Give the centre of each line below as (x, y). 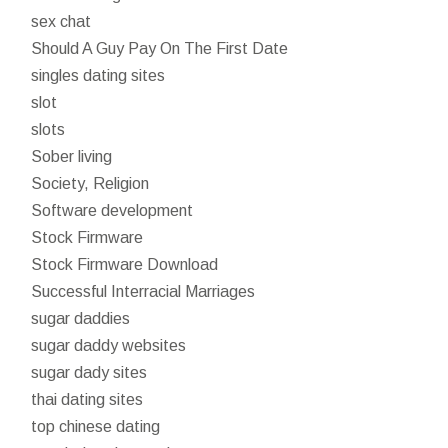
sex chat (61, 21)
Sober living (72, 156)
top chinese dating (96, 426)
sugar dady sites (89, 372)
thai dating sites (87, 399)
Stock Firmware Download (125, 264)
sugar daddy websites (109, 345)
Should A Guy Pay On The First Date (160, 48)
